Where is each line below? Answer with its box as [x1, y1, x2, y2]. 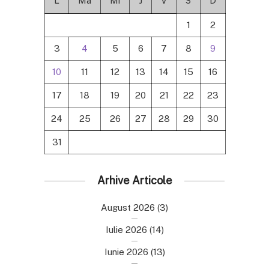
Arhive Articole [97, 174, 172, 187]
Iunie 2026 [104, 246, 148, 257]
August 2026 [101, 202, 155, 213]
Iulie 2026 [105, 224, 147, 235]
